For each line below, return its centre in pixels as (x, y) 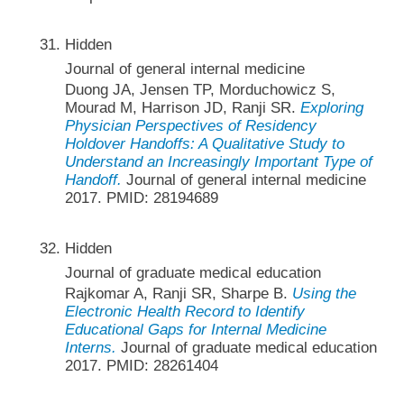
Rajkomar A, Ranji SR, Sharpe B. (178, 293)
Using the (324, 293)
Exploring (331, 108)
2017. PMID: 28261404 (141, 365)
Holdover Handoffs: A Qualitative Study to (204, 144)
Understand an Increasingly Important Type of (218, 162)
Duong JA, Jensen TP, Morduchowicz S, (200, 90)
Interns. (90, 347)
